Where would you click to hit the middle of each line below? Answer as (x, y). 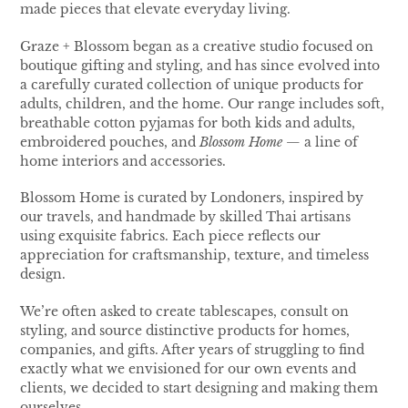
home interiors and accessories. (123, 161)
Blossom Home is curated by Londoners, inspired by (192, 198)
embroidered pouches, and (110, 142)
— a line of (320, 142)
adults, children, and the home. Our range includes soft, (202, 103)
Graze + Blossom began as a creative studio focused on (197, 46)
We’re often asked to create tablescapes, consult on (184, 311)
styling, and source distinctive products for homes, (185, 330)
